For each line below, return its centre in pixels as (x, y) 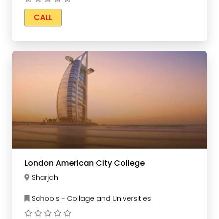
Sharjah (45, 178)
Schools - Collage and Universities (90, 199)
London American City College (85, 163)
